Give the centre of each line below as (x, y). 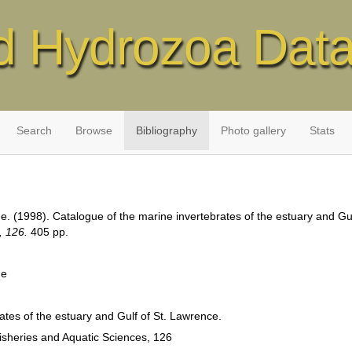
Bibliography (166, 130)
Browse (93, 130)
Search (34, 130)
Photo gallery (253, 130)
